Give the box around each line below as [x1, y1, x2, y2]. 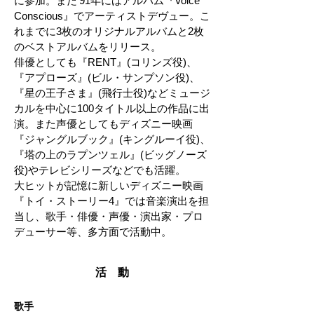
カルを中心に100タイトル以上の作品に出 [14, 102, 210, 114]
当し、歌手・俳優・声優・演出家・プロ [14, 210, 203, 222]
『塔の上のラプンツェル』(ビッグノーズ [14, 149, 207, 161]
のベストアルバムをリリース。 [14, 41, 161, 53]
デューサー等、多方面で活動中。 [14, 226, 172, 238]
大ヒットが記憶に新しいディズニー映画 [14, 179, 203, 191]
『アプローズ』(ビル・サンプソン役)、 [14, 71, 200, 83]
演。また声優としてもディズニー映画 [14, 118, 193, 130]
